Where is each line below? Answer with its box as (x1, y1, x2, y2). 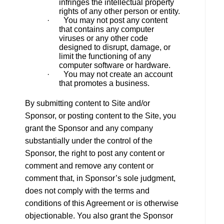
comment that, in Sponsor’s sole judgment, (25, 174, 175, 182)
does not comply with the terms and (25, 186, 149, 195)
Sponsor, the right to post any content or (25, 149, 164, 157)
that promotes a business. (59, 79, 149, 87)
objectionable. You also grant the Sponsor (25, 211, 173, 220)
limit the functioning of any (59, 52, 151, 60)
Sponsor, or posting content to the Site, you (25, 111, 176, 120)
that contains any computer (59, 25, 154, 33)
